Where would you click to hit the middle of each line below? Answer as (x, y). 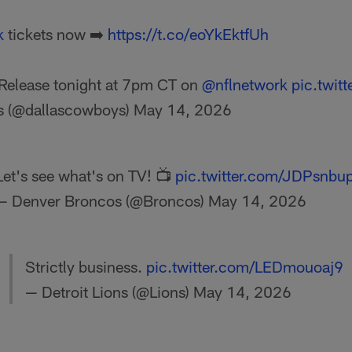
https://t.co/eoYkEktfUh (188, 34)
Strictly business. (85, 266)
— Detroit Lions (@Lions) (109, 291)
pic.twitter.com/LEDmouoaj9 (244, 266)
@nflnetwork (245, 84)
